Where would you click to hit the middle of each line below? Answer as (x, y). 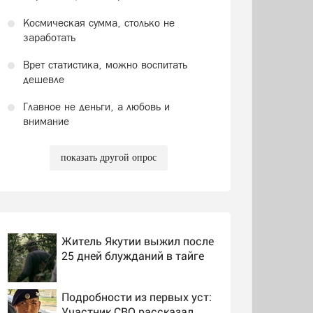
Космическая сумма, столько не (99, 22)
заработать (49, 37)
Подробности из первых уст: (136, 296)
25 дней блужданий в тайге (132, 255)
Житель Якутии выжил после (137, 240)
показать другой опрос (108, 157)
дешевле (43, 79)
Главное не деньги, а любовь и (96, 106)
